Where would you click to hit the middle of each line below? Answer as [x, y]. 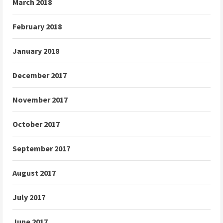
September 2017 [41, 149]
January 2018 [36, 51]
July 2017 [29, 197]
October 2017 [36, 124]
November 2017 [40, 100]
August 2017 [34, 173]
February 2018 [37, 27]
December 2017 [40, 75]
